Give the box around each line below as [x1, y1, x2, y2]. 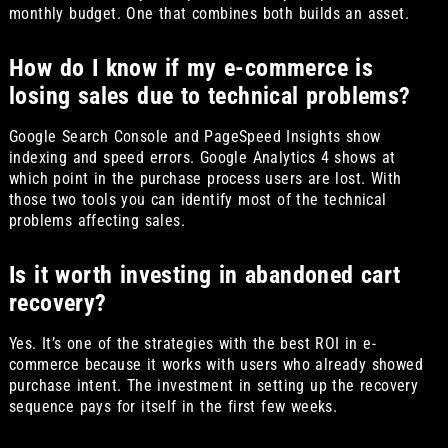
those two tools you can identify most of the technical [8, 189, 387, 209]
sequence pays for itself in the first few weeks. [8, 396, 338, 416]
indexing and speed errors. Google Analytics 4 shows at [8, 147, 396, 167]
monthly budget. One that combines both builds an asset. [8, 3, 409, 23]
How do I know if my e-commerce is [8, 53, 374, 82]
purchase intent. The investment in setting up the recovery [8, 375, 419, 395]
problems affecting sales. [8, 210, 185, 230]
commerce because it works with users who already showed [8, 354, 423, 374]
